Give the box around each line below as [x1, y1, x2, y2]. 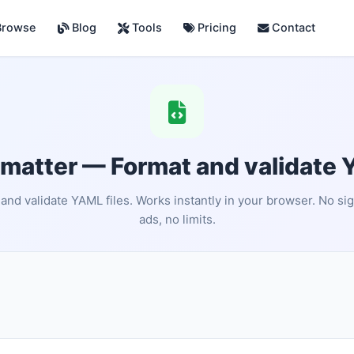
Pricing [194, 21, 236, 35]
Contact [269, 21, 316, 35]
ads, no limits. [138, 212, 216, 228]
